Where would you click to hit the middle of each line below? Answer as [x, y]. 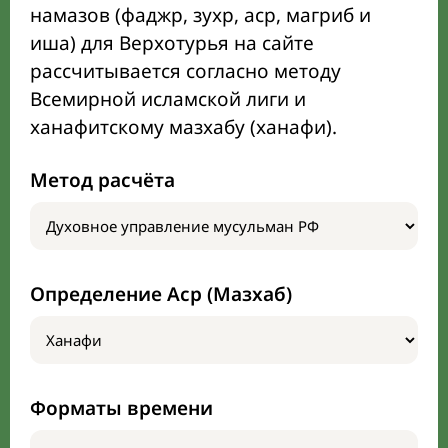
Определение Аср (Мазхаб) [161, 294]
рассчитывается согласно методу [185, 71]
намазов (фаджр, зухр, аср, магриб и [200, 15]
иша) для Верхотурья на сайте [172, 43]
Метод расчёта [102, 180]
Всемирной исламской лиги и [168, 99]
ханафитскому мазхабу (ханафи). [183, 127]
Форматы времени [121, 408]
